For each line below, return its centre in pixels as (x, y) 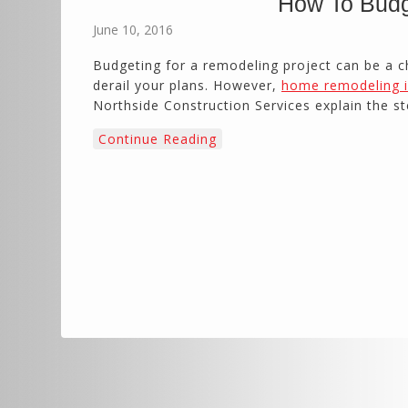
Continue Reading (158, 139)
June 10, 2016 (133, 30)
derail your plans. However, (187, 85)
